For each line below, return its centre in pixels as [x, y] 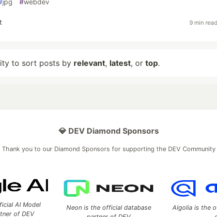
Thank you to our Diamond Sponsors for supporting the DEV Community [108, 149]
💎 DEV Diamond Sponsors [108, 131]
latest [120, 63]
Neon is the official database [108, 208]
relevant [89, 63]
